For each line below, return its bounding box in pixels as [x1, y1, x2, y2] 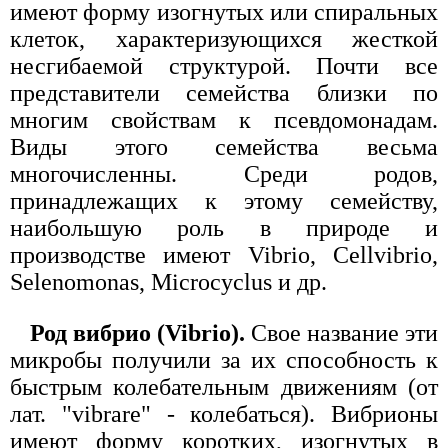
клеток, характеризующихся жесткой [10, 25, 438, 52]
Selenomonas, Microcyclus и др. [10, 268, 327, 295]
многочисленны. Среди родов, [10, 160, 438, 187]
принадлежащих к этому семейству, [10, 187, 438, 214]
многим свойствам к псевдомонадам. [10, 106, 438, 133]
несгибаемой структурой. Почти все [10, 52, 438, 79]
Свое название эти [251, 319, 438, 346]
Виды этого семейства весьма [10, 133, 438, 160]
